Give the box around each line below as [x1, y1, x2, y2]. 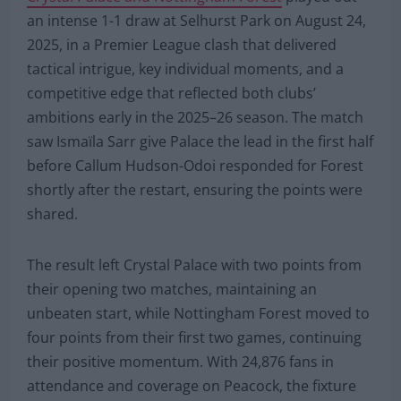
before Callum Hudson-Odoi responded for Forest [27, 155, 363, 175]
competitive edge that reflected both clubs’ [27, 82, 316, 103]
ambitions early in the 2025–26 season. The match [27, 107, 363, 127]
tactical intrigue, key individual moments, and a [27, 58, 344, 79]
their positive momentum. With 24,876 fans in [27, 351, 334, 371]
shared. [27, 203, 78, 224]
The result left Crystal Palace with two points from [27, 254, 362, 275]
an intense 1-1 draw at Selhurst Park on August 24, [27, 10, 366, 30]
